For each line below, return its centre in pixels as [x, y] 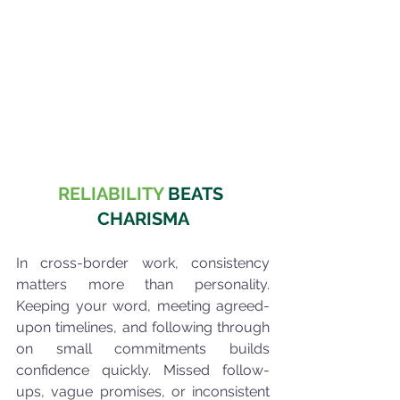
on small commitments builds [143, 349]
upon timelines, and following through [143, 328]
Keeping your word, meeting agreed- [143, 306]
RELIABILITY [111, 194]
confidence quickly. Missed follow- [143, 371]
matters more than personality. [143, 285]
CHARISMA [143, 219]
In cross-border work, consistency [143, 263]
